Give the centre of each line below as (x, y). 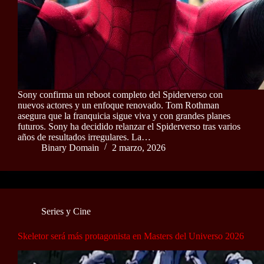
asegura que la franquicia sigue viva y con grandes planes (124, 115)
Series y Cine (66, 211)
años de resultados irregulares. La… (84, 137)
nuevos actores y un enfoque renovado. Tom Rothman (118, 105)
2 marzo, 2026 (139, 147)
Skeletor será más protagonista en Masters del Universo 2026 (131, 236)
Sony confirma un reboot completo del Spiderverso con (120, 94)
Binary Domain (70, 147)
